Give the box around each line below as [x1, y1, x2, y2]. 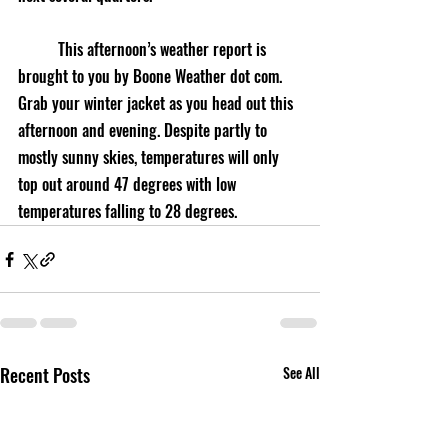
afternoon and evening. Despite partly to [18, 118, 271, 142]
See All [283, 362, 320, 383]
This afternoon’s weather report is [18, 37, 58, 61]
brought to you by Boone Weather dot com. [18, 64, 286, 88]
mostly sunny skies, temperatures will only [18, 145, 283, 169]
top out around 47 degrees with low [18, 172, 240, 196]
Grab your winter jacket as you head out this [18, 91, 297, 115]
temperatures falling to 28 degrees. [18, 199, 237, 223]
